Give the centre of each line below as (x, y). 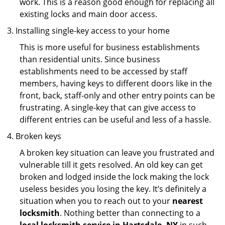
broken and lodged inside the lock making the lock (114, 177)
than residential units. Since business (90, 59)
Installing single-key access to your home (93, 31)
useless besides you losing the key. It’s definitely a (113, 189)
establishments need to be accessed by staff (103, 71)
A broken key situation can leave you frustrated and (117, 153)
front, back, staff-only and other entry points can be (117, 95)
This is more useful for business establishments (110, 47)
